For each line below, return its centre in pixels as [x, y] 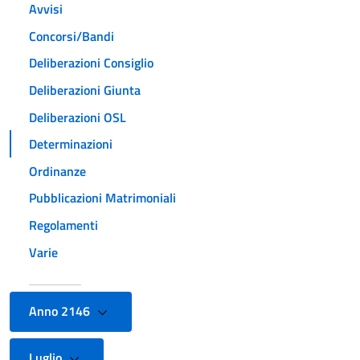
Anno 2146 [61, 311]
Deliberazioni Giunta [85, 90]
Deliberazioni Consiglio [91, 63]
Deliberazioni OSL [78, 117]
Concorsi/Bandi [72, 36]
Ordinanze [57, 171]
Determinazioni [71, 144]
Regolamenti [63, 225]
